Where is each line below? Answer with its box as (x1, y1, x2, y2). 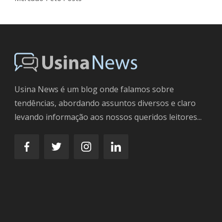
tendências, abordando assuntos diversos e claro (14, 98, 196, 109)
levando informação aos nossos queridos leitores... (14, 111, 202, 123)
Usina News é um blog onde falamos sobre (14, 84, 174, 95)
